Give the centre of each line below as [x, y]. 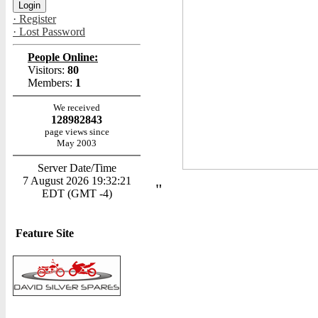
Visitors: [46, 70]
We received [77, 108]
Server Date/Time [77, 168]
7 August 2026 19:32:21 [77, 181]
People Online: [63, 57]
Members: [50, 83]
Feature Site [45, 233]
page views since [77, 132]
